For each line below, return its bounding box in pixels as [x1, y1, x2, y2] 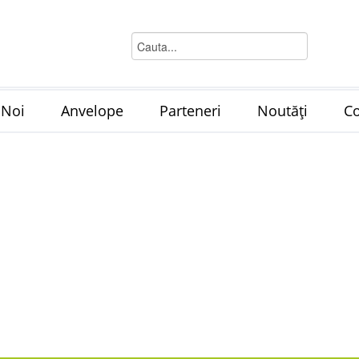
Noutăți [257, 101, 308, 120]
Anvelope [61, 101, 123, 120]
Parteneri [159, 101, 221, 120]
